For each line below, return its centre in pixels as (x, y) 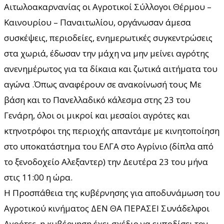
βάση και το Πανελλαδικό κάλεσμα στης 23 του (97, 99)
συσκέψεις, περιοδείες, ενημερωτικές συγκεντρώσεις (108, 37)
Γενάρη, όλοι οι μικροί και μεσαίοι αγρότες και (97, 115)
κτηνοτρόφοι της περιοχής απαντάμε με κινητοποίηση (112, 130)
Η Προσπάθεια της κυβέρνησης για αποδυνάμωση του (112, 192)
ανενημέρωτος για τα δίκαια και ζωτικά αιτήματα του (111, 68)
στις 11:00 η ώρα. (38, 177)
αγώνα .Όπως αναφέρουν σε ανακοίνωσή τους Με (103, 84)
